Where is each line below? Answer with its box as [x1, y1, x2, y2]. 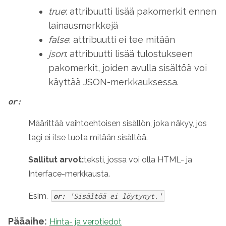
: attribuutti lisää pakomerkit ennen [66, 6, 216, 17]
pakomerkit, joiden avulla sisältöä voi [48, 63, 207, 73]
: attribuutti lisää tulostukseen [66, 48, 193, 59]
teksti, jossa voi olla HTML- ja [84, 155, 192, 164]
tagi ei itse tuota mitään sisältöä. [28, 133, 148, 142]
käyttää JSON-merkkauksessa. [48, 77, 179, 87]
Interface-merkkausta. [28, 169, 110, 179]
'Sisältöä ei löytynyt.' [70, 192, 162, 200]
